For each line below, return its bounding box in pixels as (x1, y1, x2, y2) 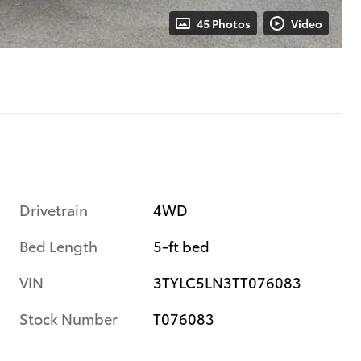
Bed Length (19, 234, 98, 255)
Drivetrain (19, 198, 88, 219)
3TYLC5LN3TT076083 (153, 271, 302, 292)
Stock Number (19, 307, 118, 328)
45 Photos (197, 15, 251, 31)
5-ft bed (153, 234, 210, 255)
